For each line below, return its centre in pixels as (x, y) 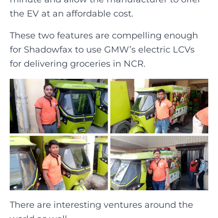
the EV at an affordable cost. (72, 13)
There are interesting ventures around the (101, 205)
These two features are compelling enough (104, 35)
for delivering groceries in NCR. (78, 64)
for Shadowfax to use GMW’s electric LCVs (102, 49)
